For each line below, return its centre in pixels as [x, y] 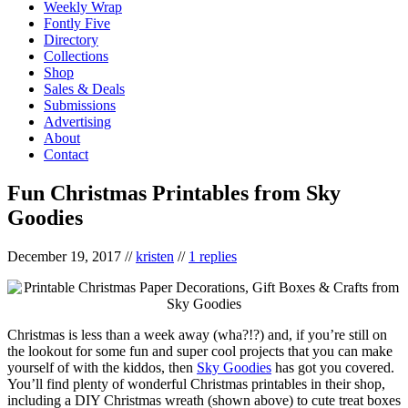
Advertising [77, 121]
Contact [66, 154]
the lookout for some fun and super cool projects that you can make [200, 351]
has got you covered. [333, 367]
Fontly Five [77, 23]
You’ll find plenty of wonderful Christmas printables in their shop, [196, 383]
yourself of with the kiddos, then [102, 367]
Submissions [80, 105]
